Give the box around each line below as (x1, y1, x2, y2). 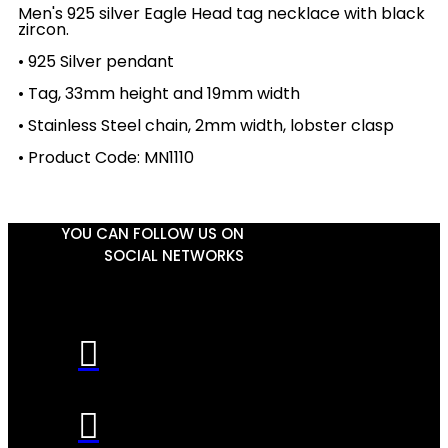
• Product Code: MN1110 (18, 146, 194, 169)
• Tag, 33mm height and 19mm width (18, 82, 300, 105)
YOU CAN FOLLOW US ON (61, 223, 244, 244)
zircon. (18, 18, 69, 41)
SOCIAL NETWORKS (104, 245, 244, 266)
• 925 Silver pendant (18, 50, 174, 73)
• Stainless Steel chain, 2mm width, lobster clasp (18, 114, 394, 137)
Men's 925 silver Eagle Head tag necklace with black (18, 2, 425, 25)
